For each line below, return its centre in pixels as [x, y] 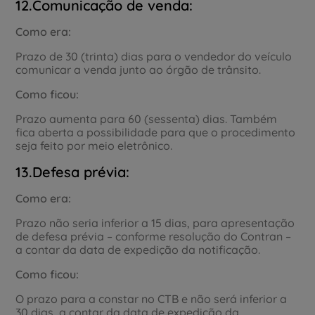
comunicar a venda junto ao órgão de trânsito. [139, 69]
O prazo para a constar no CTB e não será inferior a [152, 298]
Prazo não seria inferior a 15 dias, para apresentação [155, 223]
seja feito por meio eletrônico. [94, 145]
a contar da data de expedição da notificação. [138, 249]
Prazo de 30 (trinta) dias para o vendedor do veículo [154, 56]
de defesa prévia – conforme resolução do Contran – [154, 236]
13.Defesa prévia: [73, 172]
